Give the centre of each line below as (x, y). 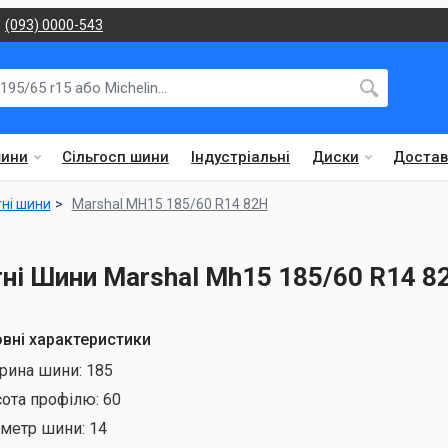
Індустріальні (240, 157)
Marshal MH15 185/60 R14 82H (169, 204)
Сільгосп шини (115, 157)
